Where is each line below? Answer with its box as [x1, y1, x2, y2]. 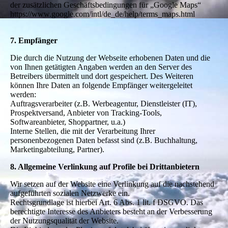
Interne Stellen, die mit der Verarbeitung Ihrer [10, 126, 155, 135]
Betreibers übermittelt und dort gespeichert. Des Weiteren [10, 71, 193, 80]
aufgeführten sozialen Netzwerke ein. [10, 188, 130, 197]
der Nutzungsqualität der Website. [10, 216, 119, 225]
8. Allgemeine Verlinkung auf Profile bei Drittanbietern [10, 162, 199, 171]
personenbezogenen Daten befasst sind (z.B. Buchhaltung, [10, 135, 197, 145]
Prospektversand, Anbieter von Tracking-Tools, [10, 108, 162, 117]
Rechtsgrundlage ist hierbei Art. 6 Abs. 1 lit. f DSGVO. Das [10, 197, 203, 207]
